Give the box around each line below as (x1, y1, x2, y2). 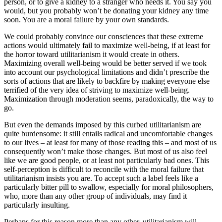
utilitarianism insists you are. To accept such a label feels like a (4, 174, 198, 183)
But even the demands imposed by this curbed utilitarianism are (4, 120, 201, 129)
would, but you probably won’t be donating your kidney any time (4, 6, 209, 15)
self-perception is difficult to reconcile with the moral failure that (4, 165, 204, 174)
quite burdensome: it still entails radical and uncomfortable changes (4, 129, 213, 138)
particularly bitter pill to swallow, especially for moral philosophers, (4, 183, 214, 192)
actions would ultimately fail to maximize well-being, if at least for (4, 41, 210, 50)
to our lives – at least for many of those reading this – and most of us (4, 138, 217, 147)
